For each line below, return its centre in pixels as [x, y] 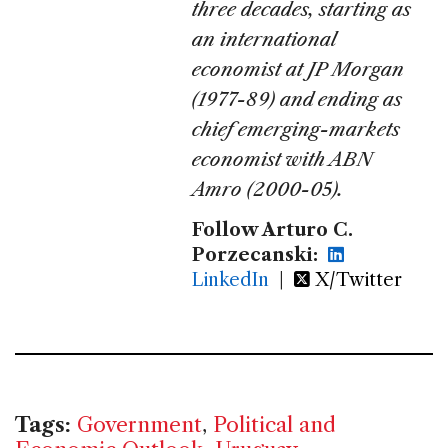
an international [264, 39]
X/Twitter [356, 279]
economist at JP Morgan [298, 69]
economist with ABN [282, 159]
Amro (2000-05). [268, 189]
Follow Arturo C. [273, 229]
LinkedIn [231, 279]
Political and [274, 424]
